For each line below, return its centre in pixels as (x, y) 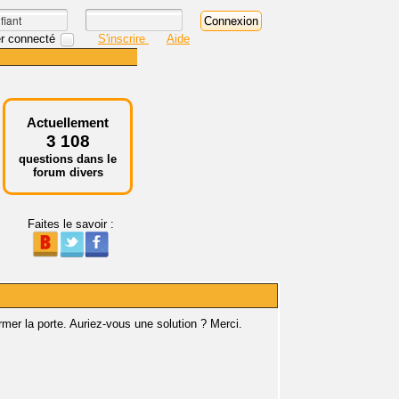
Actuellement (68, 122)
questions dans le (68, 159)
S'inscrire (123, 38)
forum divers (68, 172)
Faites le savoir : (70, 224)
